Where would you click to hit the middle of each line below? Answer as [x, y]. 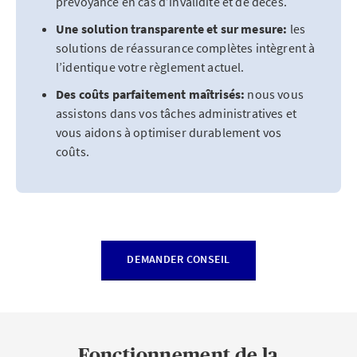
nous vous [274, 94]
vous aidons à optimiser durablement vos [169, 132]
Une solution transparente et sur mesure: [173, 29]
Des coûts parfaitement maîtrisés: [151, 94]
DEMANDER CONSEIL [178, 259]
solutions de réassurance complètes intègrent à [186, 48]
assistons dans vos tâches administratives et [177, 113]
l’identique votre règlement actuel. [150, 67]
